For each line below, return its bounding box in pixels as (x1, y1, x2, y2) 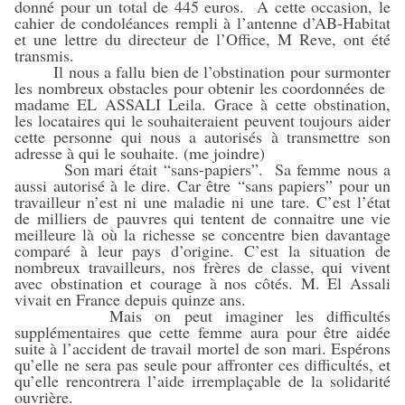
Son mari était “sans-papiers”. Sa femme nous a (14, 158, 391, 180)
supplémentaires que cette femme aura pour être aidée (14, 321, 391, 343)
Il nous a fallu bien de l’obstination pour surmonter (14, 61, 391, 82)
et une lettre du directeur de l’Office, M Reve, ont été (14, 28, 391, 50)
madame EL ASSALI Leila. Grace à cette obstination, (14, 93, 391, 115)
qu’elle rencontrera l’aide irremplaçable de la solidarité (14, 370, 391, 391)
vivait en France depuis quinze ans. (14, 288, 246, 310)
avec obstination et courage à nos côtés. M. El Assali (14, 272, 391, 294)
